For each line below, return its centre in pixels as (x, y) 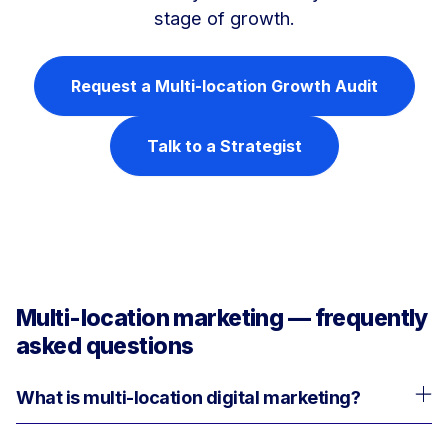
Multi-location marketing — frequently (222, 317)
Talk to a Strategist (224, 145)
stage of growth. (224, 17)
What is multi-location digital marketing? (188, 397)
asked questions (105, 345)
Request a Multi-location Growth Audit (224, 85)
